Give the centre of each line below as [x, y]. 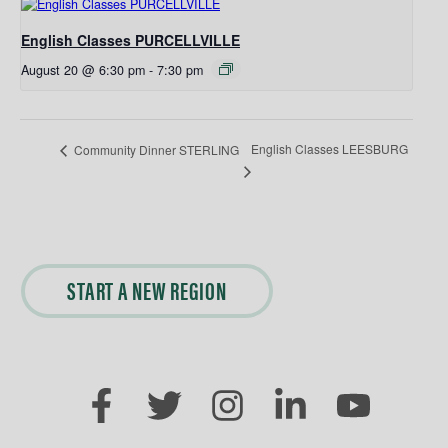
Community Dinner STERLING [155, 149]
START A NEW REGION [147, 289]
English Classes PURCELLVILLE [130, 40]
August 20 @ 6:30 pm [83, 70]
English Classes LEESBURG [330, 149]
